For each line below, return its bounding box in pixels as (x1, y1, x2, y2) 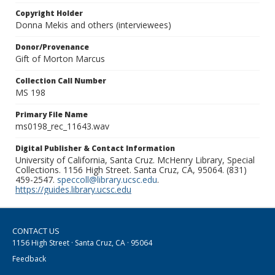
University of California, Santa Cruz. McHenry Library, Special (15, 154, 255, 166)
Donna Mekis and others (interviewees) (15, 19, 171, 31)
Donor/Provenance (15, 42, 89, 53)
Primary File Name (15, 109, 88, 120)
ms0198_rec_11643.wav (15, 120, 109, 133)
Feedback (12, 254, 46, 265)
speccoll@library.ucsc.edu (57, 174, 157, 186)
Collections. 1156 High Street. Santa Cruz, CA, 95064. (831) (15, 164, 247, 176)
